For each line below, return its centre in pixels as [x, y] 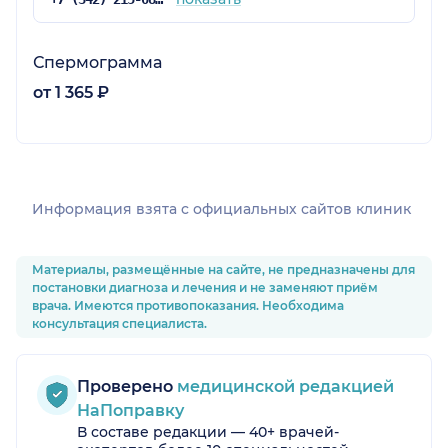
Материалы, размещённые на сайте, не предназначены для [223, 270]
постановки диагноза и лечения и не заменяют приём [205, 288]
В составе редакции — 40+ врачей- [208, 432]
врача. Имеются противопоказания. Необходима [188, 306]
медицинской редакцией [283, 387]
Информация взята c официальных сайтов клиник [221, 209]
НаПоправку [130, 411]
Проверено [125, 387]
